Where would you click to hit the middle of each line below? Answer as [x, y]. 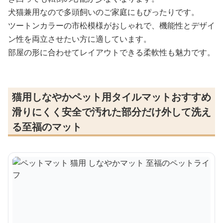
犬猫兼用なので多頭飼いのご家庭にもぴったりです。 [104, 12]
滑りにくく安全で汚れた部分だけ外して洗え [111, 111]
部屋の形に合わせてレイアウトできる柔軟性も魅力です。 [111, 52]
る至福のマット [47, 126]
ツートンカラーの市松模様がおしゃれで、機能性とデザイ [111, 25]
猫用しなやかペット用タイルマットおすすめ [111, 97]
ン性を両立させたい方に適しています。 [80, 39]
